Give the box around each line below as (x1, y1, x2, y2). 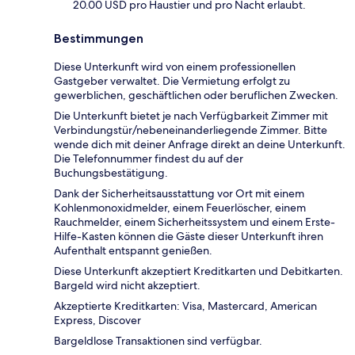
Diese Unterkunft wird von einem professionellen (54, 59, 296, 74)
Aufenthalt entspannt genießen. (54, 243, 212, 258)
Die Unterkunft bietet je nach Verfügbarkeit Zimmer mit (54, 109, 328, 124)
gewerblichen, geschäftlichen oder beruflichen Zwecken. (54, 88, 338, 103)
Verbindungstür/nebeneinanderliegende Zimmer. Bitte (54, 123, 327, 138)
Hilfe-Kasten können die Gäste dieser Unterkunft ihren (54, 229, 323, 244)
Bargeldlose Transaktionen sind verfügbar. (54, 334, 262, 349)
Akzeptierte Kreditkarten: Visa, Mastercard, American (54, 299, 317, 314)
